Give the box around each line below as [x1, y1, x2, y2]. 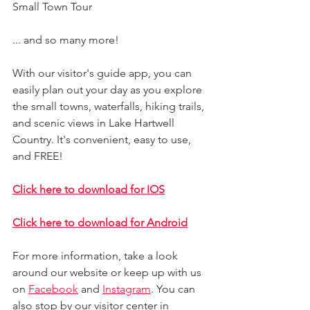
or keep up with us [111, 265, 204, 279]
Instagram [102, 282, 151, 295]
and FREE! [12, 149, 63, 163]
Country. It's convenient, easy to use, [12, 132, 194, 146]
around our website [12, 265, 111, 279]
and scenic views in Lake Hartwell [12, 116, 177, 129]
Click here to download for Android [12, 215, 188, 229]
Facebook [28, 282, 78, 295]
